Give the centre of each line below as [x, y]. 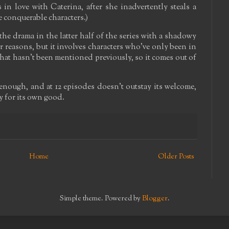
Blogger [155, 199]
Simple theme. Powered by [101, 199]
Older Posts [176, 157]
